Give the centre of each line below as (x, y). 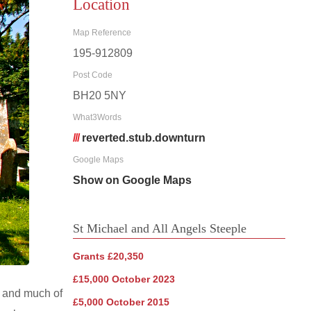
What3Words (97, 117)
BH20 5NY (99, 95)
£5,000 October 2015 (121, 302)
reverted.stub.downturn (143, 137)
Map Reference (102, 32)
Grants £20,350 (108, 256)
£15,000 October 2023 (124, 279)
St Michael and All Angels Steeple (159, 228)
